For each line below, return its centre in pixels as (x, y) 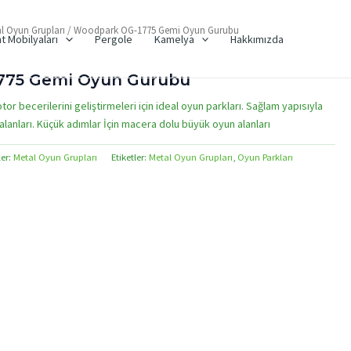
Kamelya (174, 39)
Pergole (113, 39)
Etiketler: (130, 157)
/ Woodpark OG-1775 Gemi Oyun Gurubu (152, 30)
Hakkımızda (257, 39)
